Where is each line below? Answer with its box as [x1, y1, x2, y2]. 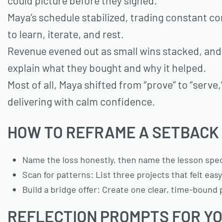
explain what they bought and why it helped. [7, 61, 206, 74]
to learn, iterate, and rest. [7, 28, 124, 41]
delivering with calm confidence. [7, 95, 155, 108]
